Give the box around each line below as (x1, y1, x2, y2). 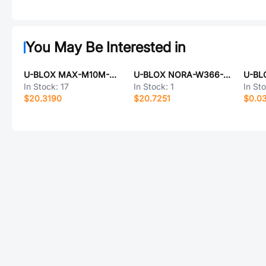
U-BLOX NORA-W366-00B (223, 69, 230, 80)
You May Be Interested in (26, 39, 186, 56)
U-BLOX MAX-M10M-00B (109, 69, 116, 80)
